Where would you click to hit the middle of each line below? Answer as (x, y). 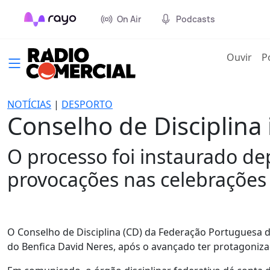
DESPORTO (87, 104)
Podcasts (196, 19)
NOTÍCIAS (29, 104)
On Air (129, 19)
